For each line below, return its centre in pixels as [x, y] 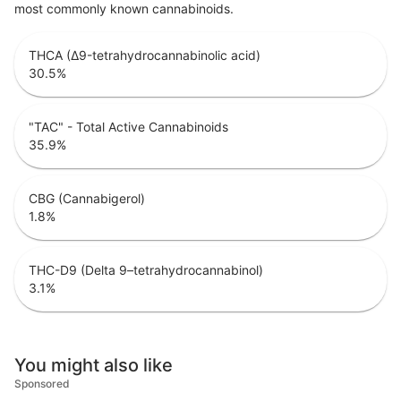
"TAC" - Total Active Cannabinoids [128, 127]
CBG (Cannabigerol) [87, 199]
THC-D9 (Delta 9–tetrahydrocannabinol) [146, 270]
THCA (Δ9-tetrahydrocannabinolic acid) [145, 55]
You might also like [94, 366]
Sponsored [42, 384]
